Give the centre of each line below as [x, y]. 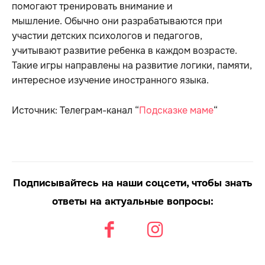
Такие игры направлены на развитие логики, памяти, [132, 65]
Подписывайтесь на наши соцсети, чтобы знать [132, 183]
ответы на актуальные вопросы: [132, 201]
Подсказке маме [176, 110]
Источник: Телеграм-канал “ [75, 110]
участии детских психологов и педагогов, [107, 35]
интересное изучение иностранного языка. [110, 80]
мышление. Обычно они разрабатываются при [117, 21]
